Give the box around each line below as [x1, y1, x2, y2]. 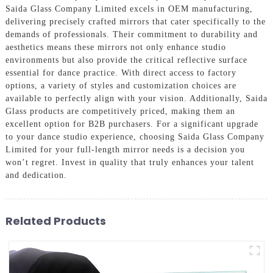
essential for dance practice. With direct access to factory [5, 68, 236, 77]
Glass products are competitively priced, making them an [5, 106, 235, 116]
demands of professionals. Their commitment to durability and [5, 29, 258, 39]
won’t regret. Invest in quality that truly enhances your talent [5, 157, 254, 167]
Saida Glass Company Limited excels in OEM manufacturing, [5, 4, 253, 13]
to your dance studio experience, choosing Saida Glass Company [5, 132, 264, 141]
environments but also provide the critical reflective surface [5, 55, 247, 65]
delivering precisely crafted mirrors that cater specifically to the [5, 16, 266, 26]
